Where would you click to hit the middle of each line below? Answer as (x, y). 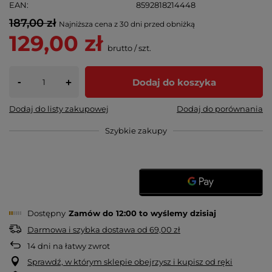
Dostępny (46, 213)
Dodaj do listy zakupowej (59, 109)
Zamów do (92, 213)
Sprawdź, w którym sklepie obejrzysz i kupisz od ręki (130, 262)
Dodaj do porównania (220, 109)
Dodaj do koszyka (174, 82)
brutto (119, 48)
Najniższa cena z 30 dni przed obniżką (127, 24)
